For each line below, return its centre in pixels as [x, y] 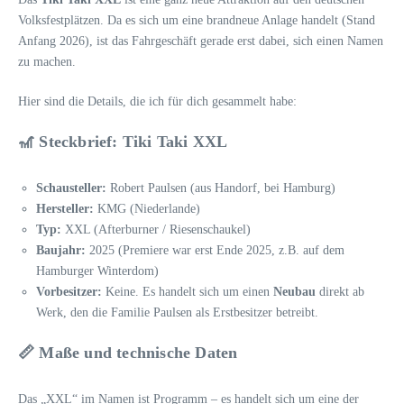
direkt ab [340, 292]
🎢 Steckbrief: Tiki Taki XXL [123, 142]
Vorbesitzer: [69, 292]
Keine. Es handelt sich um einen [188, 292]
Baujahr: [61, 250]
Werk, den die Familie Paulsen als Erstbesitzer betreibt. [177, 312]
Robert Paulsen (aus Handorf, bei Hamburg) [221, 188]
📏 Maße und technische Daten [128, 353]
